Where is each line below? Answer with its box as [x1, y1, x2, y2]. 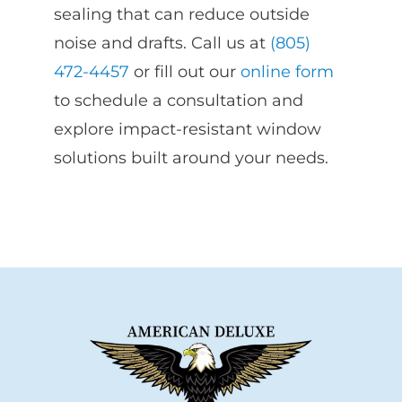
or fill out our [128, 62, 240, 83]
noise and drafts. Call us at [53, 33, 270, 54]
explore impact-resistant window [53, 119, 321, 140]
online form [240, 62, 334, 83]
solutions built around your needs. [53, 148, 328, 169]
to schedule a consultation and [53, 91, 303, 111]
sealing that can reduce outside [53, 4, 310, 25]
